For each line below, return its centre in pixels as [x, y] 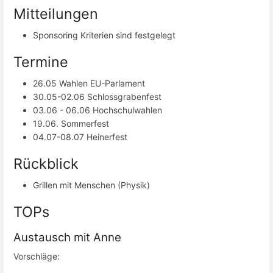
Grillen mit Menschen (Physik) [91, 185]
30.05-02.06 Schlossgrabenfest [97, 96]
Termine [41, 62]
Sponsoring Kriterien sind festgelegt [104, 35]
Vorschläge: [37, 257]
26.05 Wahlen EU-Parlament [89, 83]
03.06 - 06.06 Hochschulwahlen [97, 110]
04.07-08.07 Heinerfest [80, 136]
